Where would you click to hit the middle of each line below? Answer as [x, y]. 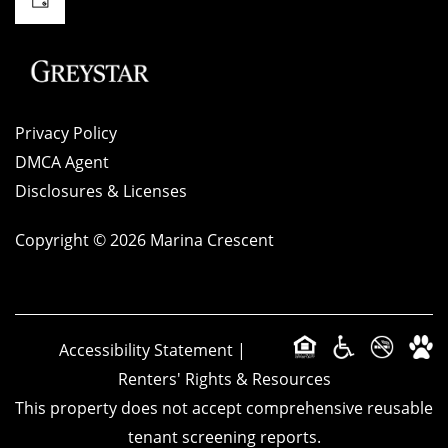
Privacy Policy [66, 133]
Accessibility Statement [145, 350]
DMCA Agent [62, 162]
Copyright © [62, 240]
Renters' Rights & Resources [224, 379]
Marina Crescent [212, 240]
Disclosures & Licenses [101, 191]
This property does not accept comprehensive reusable [224, 408]
